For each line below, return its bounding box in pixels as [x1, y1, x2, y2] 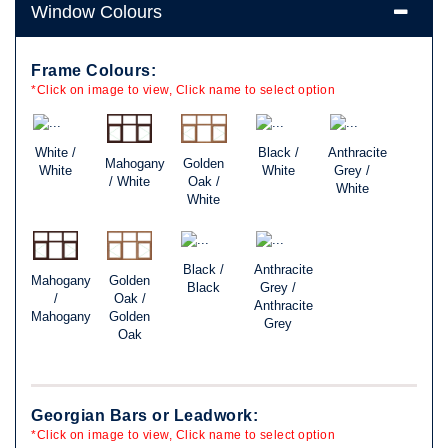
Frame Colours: [31, 62, 156, 80]
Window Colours [31, 2, 162, 23]
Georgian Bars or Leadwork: [31, 406, 258, 424]
